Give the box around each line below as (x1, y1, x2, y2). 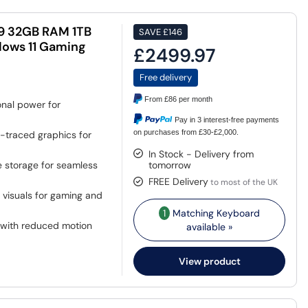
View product (178, 254, 241, 267)
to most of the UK (208, 176, 278, 188)
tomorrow (148, 158, 192, 171)
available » (186, 220, 233, 233)
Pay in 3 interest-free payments (175, 115, 280, 124)
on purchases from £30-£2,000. (133, 127, 239, 136)
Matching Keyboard (170, 206, 261, 219)
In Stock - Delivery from (148, 147, 254, 160)
